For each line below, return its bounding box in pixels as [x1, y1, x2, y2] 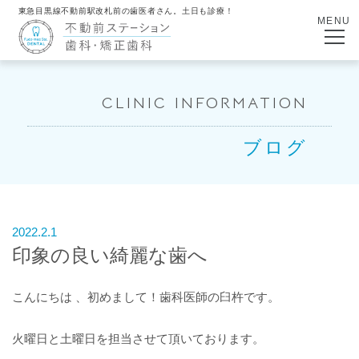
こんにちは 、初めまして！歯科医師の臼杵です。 [12, 289, 280, 304]
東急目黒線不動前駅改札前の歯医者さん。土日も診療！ [18, 6, 234, 15]
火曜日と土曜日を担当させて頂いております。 [12, 332, 264, 345]
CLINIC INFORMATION [102, 93, 309, 114]
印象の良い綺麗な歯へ [12, 244, 208, 266]
